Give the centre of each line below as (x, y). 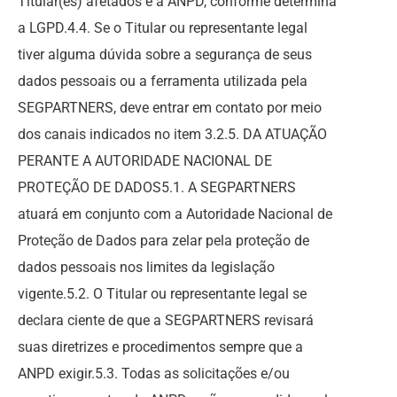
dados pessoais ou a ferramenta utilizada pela (163, 81)
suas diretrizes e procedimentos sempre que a (160, 347)
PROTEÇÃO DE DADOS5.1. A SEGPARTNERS (157, 187)
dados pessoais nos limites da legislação (146, 267)
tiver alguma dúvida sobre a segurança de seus (165, 54)
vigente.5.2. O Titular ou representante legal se (162, 294)
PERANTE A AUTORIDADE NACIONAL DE (145, 161)
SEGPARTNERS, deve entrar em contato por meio (170, 108)
